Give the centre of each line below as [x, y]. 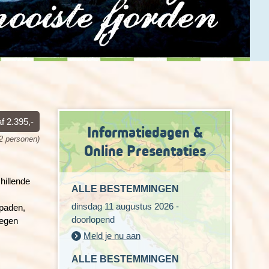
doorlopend [93, 219]
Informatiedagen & [145, 132]
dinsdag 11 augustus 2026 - [125, 206]
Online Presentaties [145, 151]
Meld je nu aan [112, 236]
